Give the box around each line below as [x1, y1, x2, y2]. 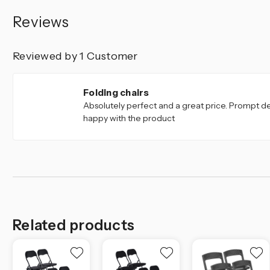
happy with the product [83, 113, 175, 124]
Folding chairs [83, 87, 149, 99]
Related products [13, 216, 134, 234]
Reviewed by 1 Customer [13, 49, 138, 63]
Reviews [13, 13, 69, 31]
